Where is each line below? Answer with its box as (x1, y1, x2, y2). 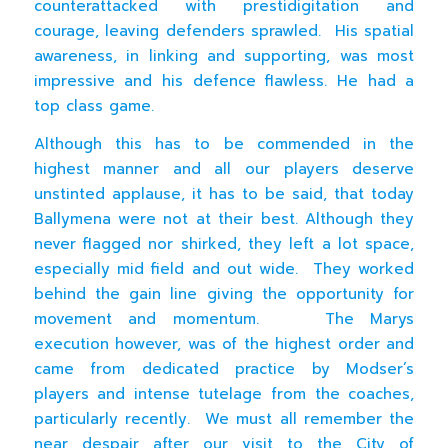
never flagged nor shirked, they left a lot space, (33, 232, 415, 255)
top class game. (33, 95, 154, 117)
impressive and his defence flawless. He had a (33, 70, 415, 92)
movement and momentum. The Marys (33, 307, 415, 330)
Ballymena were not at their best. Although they (33, 207, 415, 230)
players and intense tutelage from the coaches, (33, 382, 415, 405)
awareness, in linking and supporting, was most (33, 45, 415, 67)
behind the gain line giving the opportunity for (33, 282, 415, 305)
